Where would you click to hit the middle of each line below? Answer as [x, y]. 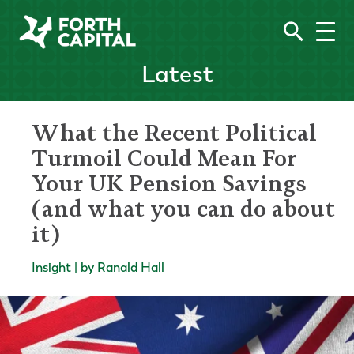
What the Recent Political [174, 133]
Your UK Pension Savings [169, 183]
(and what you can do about [183, 209]
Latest [177, 74]
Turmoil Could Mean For [164, 158]
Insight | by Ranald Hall [98, 267]
